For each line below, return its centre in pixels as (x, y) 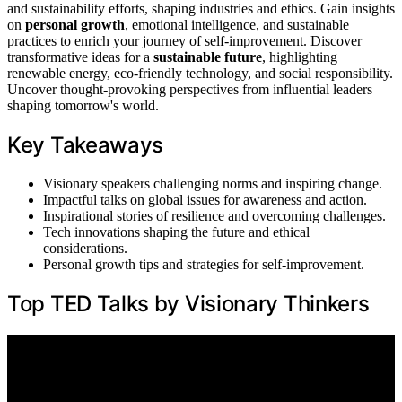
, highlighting (300, 57)
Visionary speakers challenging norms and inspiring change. (213, 183)
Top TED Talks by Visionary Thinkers (188, 303)
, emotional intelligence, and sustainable (237, 24)
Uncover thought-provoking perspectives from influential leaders (190, 89)
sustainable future (208, 57)
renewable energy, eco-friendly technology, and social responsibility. (200, 73)
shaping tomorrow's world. (83, 105)
